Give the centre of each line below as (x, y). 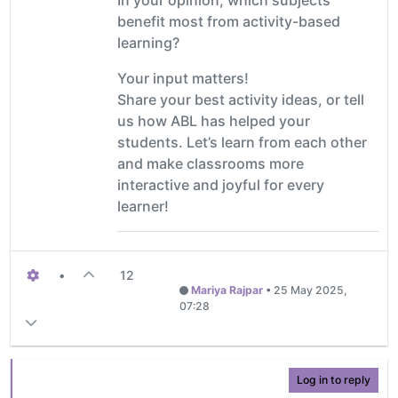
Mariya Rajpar (227, 290)
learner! (143, 206)
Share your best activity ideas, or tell (241, 99)
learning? (148, 42)
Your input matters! (183, 78)
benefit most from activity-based (229, 21)
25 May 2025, (310, 290)
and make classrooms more (211, 163)
